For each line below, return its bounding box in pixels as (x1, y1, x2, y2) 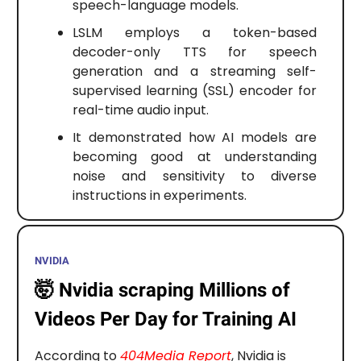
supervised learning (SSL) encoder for (72, 81, 317, 101)
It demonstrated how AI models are (72, 128, 317, 147)
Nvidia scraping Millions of (58, 278, 290, 301)
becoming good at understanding (72, 147, 317, 167)
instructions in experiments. (72, 186, 247, 205)
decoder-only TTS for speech (72, 43, 317, 62)
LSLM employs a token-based (72, 23, 317, 43)
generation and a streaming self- (72, 62, 317, 81)
